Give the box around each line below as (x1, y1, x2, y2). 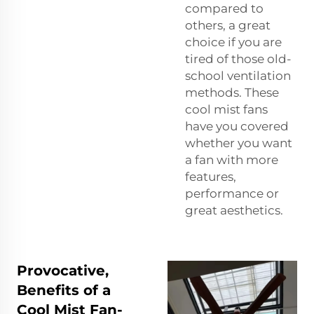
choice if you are (185, 35, 282, 50)
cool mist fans (185, 102, 268, 117)
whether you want (185, 136, 292, 151)
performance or (185, 186, 279, 201)
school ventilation (185, 69, 291, 83)
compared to (185, 1, 264, 16)
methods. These (185, 86, 279, 100)
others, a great (185, 18, 271, 33)
